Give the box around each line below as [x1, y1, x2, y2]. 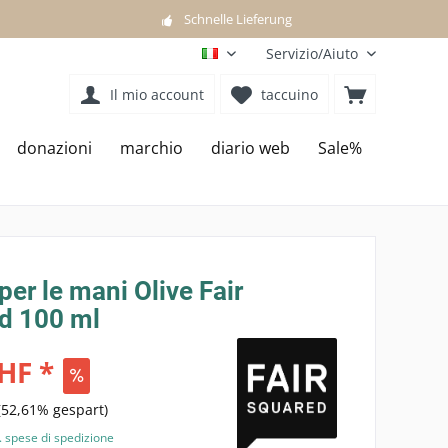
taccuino [261, 85, 318, 104]
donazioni [17, 137, 92, 159]
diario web [211, 137, 290, 159]
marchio [120, 137, 183, 159]
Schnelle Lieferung [183, 9, 292, 28]
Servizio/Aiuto [266, 44, 358, 63]
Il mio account [110, 85, 204, 104]
